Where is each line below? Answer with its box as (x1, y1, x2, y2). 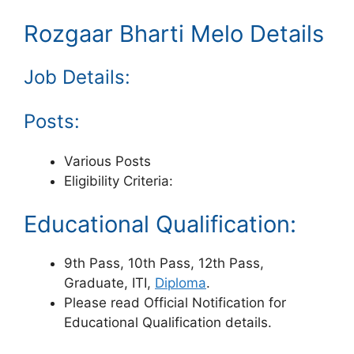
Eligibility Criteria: (64, 172, 173, 189)
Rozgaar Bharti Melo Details (24, 19, 324, 47)
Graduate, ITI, (64, 275, 155, 292)
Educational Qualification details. (64, 314, 272, 331)
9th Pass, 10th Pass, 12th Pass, (64, 255, 264, 272)
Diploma (155, 275, 206, 292)
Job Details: (24, 65, 130, 88)
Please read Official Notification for (64, 295, 286, 311)
